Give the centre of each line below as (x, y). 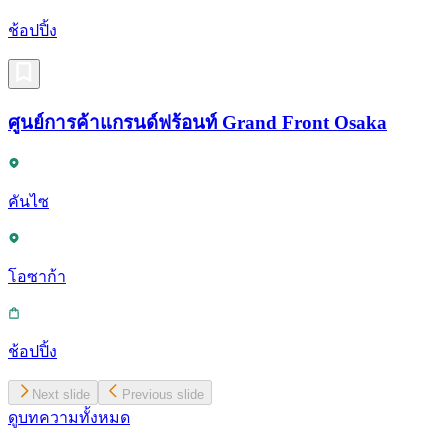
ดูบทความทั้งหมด (69, 418)
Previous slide (163, 395)
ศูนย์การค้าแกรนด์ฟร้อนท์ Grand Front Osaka (197, 122)
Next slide (61, 395)
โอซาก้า (37, 277)
